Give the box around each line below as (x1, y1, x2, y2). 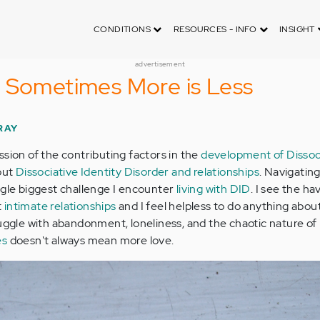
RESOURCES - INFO (173, 24, 259, 35)
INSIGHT (279, 24, 318, 35)
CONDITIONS (93, 24, 154, 35)
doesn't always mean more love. (7, 233, 174, 248)
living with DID (176, 181, 251, 196)
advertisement (134, 59, 186, 69)
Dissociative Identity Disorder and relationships (15, 164, 260, 179)
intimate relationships (4, 199, 116, 214)
